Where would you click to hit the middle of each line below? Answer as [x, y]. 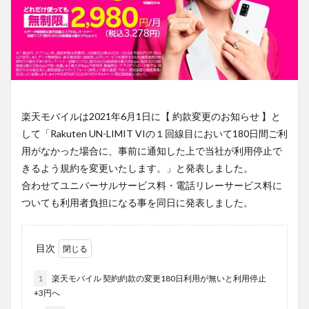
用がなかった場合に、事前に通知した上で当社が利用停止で [152, 151]
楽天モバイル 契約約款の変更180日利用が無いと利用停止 [158, 278]
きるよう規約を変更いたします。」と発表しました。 [137, 168]
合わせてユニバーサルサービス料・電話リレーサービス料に [152, 185]
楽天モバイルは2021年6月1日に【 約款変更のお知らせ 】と [151, 116]
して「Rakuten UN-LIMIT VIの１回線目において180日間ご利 [154, 133]
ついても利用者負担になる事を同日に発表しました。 [137, 202]
